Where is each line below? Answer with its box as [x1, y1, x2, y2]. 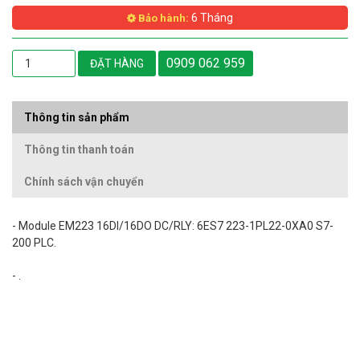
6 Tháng [189, 11, 233, 25]
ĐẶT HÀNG [90, 57, 145, 71]
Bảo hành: [136, 12, 189, 25]
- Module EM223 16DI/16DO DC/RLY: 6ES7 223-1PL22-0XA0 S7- [12, 219, 333, 233]
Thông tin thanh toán [24, 143, 134, 157]
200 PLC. [12, 236, 56, 250]
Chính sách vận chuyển [24, 175, 144, 189]
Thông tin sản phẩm [24, 111, 129, 125]
